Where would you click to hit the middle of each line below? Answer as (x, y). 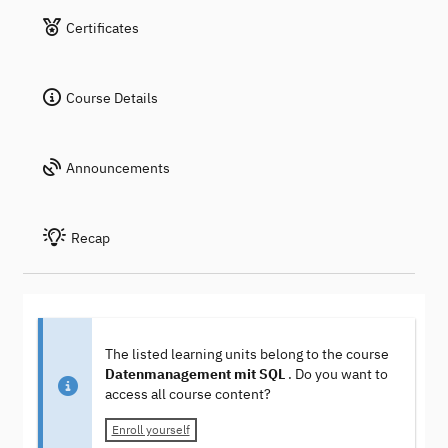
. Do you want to (337, 374)
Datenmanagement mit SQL (196, 374)
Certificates (102, 28)
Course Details (112, 98)
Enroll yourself (150, 430)
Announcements (118, 168)
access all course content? (187, 394)
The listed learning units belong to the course (246, 354)
